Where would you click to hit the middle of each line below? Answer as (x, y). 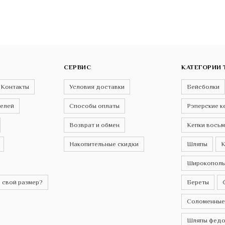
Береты (198, 182)
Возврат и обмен (94, 125)
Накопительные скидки (104, 144)
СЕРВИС (77, 67)
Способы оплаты (94, 106)
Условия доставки (97, 87)
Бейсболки (203, 87)
